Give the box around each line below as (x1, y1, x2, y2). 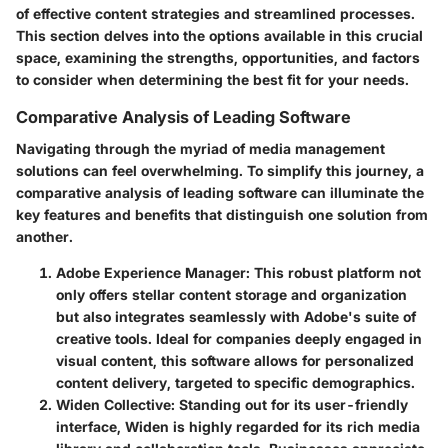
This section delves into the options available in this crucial (16, 26, 423, 44)
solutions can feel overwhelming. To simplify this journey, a (16, 161, 424, 179)
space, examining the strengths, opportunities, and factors (16, 48, 420, 66)
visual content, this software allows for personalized (56, 351, 414, 369)
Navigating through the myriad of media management (16, 139, 385, 157)
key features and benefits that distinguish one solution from (16, 205, 428, 223)
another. (16, 227, 73, 245)
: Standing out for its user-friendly (171, 395, 408, 413)
